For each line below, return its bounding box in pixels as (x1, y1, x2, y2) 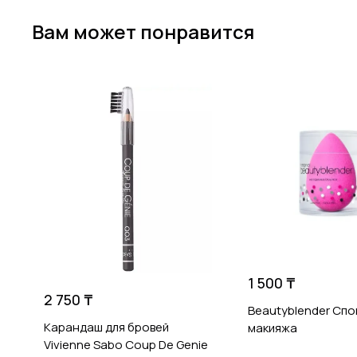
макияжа (247, 319, 297, 336)
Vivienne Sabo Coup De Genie (44, 335, 208, 353)
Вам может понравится (32, 18, 254, 45)
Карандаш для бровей (44, 318, 169, 335)
